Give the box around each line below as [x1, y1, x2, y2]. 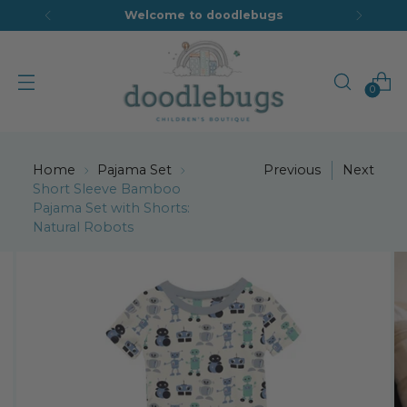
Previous [263, 162, 321, 178]
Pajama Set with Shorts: [33, 200, 190, 216]
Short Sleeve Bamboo [33, 181, 181, 197]
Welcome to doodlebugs [124, 8, 283, 22]
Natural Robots [33, 219, 134, 235]
